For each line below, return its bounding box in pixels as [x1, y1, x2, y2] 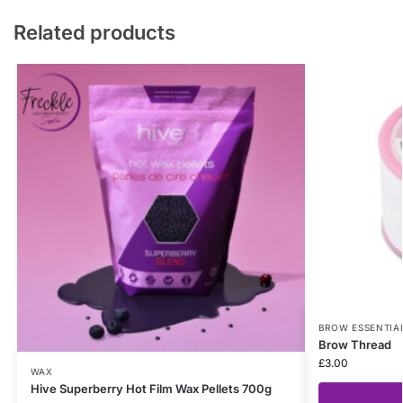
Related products [13, 21, 175, 45]
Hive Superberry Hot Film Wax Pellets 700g [30, 381, 272, 397]
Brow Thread [318, 337, 391, 353]
